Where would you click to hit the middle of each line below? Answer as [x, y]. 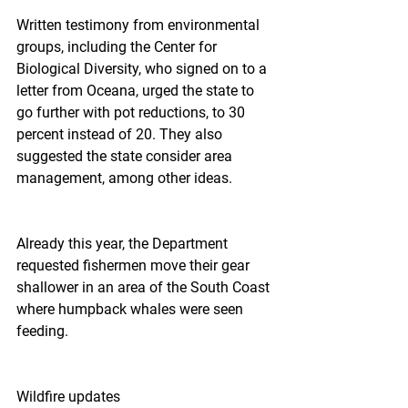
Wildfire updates [68, 397]
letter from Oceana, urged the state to [137, 91]
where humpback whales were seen [132, 309]
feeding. [42, 331]
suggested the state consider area [126, 156]
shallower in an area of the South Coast [145, 287]
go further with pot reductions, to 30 [133, 112]
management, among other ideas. [124, 178]
